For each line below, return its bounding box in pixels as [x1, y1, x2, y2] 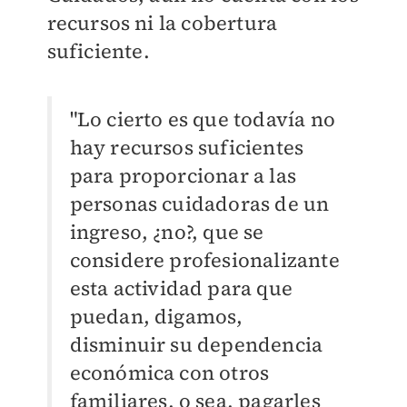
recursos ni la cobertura [46, 9, 278, 37]
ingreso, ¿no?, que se [69, 218, 264, 246]
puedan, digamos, [69, 303, 243, 331]
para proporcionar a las [69, 162, 297, 190]
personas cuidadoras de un [69, 190, 330, 218]
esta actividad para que [69, 274, 293, 303]
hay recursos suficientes [69, 134, 304, 162]
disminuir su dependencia [69, 331, 323, 359]
